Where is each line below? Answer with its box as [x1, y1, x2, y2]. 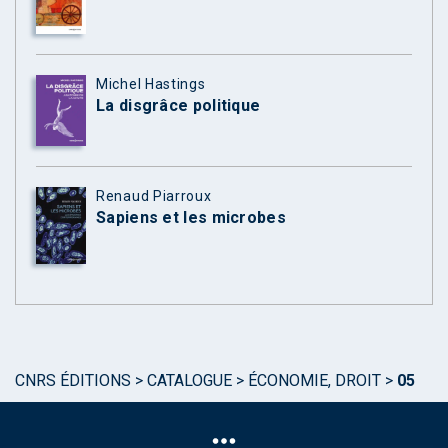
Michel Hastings [96, 76, 206, 93]
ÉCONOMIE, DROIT [248, 370, 381, 390]
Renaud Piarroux [96, 188, 212, 205]
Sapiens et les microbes [96, 208, 286, 228]
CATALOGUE [147, 370, 232, 390]
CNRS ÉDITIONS [15, 370, 131, 390]
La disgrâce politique [96, 96, 261, 116]
